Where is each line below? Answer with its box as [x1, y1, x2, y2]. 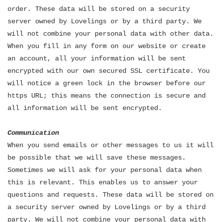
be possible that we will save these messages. [7, 154, 186, 162]
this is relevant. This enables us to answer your [7, 178, 198, 186]
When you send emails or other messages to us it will [7, 141, 214, 149]
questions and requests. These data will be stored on [7, 191, 214, 199]
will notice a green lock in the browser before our [7, 79, 206, 87]
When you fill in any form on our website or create [7, 42, 206, 50]
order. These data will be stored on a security [7, 5, 190, 13]
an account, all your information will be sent [7, 55, 186, 62]
